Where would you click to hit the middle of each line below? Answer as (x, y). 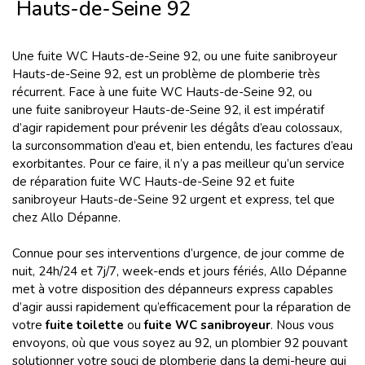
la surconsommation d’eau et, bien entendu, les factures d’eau (182, 146)
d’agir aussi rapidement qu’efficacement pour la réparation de (182, 307)
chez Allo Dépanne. (66, 218)
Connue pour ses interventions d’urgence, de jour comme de (178, 253)
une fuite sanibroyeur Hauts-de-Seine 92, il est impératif (168, 110)
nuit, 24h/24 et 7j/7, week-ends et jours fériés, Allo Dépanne (180, 271)
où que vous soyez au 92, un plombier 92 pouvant (210, 343)
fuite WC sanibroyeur (207, 325)
